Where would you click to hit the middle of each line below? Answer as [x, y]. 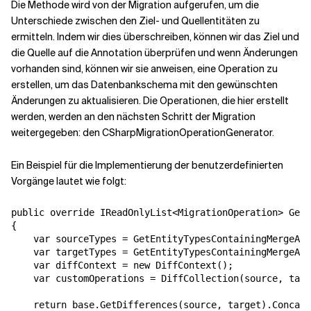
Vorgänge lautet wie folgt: [69, 182]
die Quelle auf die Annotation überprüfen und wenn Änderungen [154, 53]
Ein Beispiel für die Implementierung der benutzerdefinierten [147, 166]
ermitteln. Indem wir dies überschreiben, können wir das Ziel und [155, 37]
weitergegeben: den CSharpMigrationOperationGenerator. [143, 133]
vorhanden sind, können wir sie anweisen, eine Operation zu [144, 69]
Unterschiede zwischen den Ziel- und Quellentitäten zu [135, 21]
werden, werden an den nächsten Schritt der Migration [133, 117]
